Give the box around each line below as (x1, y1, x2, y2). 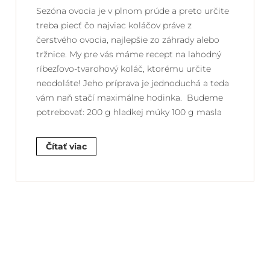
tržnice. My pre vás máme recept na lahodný (36, 48, 221, 60)
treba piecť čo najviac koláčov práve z (36, 19, 192, 31)
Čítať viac (46, 140, 87, 152)
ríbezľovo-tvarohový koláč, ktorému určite (36, 63, 211, 74)
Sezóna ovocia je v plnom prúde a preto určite (36, 5, 229, 16)
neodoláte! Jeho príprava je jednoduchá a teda (36, 77, 229, 89)
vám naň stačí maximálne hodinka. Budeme (36, 92, 223, 103)
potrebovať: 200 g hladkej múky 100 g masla (36, 106, 222, 118)
